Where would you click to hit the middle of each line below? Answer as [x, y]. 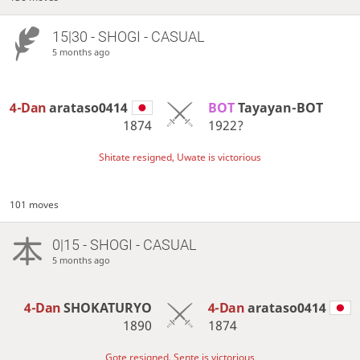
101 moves [35, 205]
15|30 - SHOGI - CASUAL [128, 37]
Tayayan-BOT [280, 107]
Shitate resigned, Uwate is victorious [180, 157]
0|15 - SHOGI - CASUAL [124, 244]
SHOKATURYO [108, 307]
